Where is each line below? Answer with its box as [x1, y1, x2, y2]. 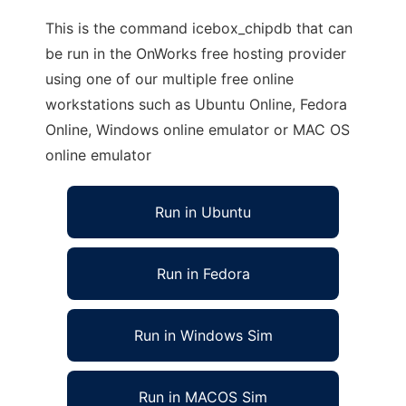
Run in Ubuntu [155, 203, 251, 221]
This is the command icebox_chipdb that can [45, 19, 353, 37]
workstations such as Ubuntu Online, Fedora [45, 95, 347, 113]
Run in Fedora [156, 265, 250, 283]
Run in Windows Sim [133, 326, 273, 344]
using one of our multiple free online [45, 70, 294, 88]
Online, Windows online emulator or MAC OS [45, 121, 350, 139]
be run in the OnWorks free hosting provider [45, 44, 346, 63]
